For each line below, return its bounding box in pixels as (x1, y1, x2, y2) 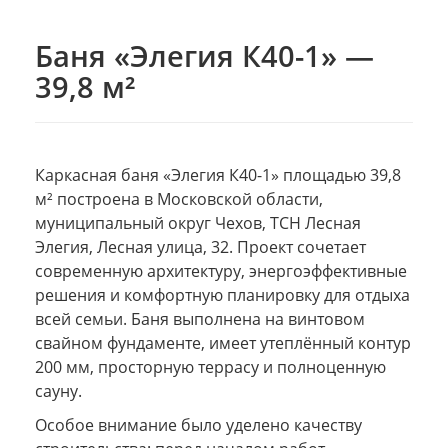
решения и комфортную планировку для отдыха (35, 283, 410, 306)
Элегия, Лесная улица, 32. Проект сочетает (35, 235, 366, 258)
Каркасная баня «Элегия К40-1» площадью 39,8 (35, 163, 401, 186)
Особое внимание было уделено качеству (35, 413, 362, 436)
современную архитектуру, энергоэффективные (35, 259, 407, 282)
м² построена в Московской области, (35, 187, 323, 210)
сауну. (35, 379, 82, 402)
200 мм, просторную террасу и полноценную (35, 355, 386, 378)
